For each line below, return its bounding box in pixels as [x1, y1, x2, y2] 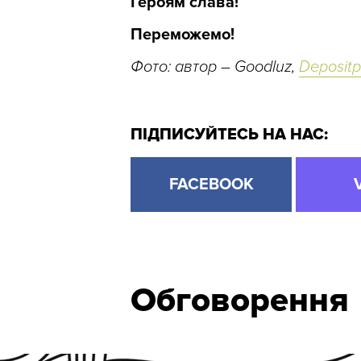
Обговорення [131, 280, 349, 322]
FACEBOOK [168, 175, 254, 195]
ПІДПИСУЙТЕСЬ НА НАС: [131, 125, 328, 145]
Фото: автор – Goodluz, [131, 57, 299, 77]
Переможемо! [131, 25, 234, 45]
